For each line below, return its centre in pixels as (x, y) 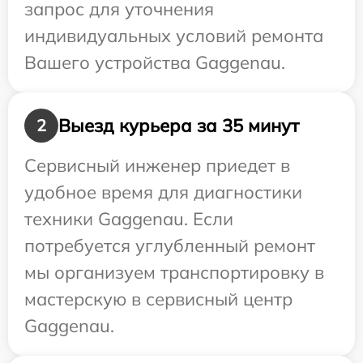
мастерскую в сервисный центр (158, 299)
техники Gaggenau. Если (129, 219)
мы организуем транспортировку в (174, 273)
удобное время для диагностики (163, 192)
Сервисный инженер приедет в (157, 166)
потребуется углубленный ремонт (170, 246)
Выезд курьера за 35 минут (179, 125)
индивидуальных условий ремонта (174, 36)
